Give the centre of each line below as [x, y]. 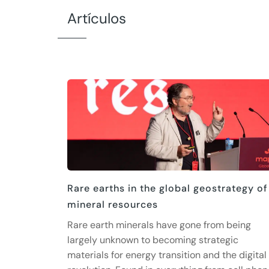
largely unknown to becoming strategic [153, 240]
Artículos [97, 18]
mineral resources [113, 205]
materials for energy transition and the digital [167, 255]
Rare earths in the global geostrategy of [168, 189]
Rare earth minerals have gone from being [159, 225]
